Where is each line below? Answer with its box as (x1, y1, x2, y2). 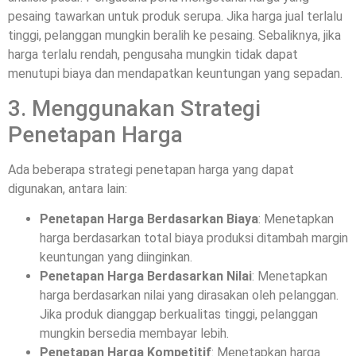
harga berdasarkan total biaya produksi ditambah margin (40, 230, 348, 246)
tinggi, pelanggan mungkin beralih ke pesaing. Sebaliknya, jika (8, 28, 341, 44)
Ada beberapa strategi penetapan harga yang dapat (8, 161, 294, 177)
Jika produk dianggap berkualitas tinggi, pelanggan (40, 307, 318, 322)
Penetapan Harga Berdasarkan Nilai (40, 269, 252, 284)
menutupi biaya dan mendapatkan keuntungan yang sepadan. (8, 66, 342, 82)
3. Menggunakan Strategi (8, 95, 261, 122)
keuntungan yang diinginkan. (40, 250, 192, 265)
